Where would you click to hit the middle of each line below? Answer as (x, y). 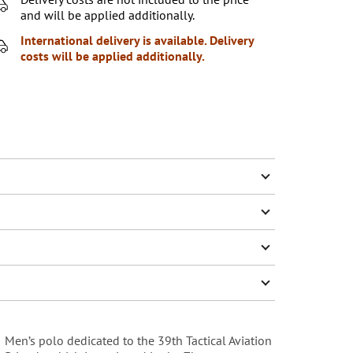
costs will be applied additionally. (114, 56)
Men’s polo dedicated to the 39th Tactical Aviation (138, 340)
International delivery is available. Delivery (137, 40)
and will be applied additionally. (108, 15)
